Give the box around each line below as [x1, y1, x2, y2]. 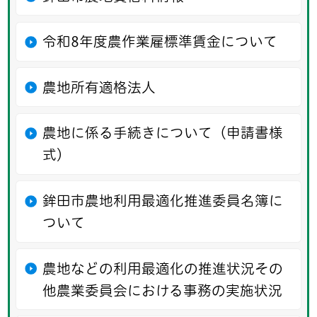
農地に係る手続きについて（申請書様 [42, 126, 283, 140]
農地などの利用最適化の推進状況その [42, 261, 283, 275]
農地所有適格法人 [42, 80, 156, 94]
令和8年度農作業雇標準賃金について [42, 35, 277, 49]
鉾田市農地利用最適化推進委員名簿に [42, 193, 283, 207]
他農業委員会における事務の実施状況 [42, 283, 282, 297]
